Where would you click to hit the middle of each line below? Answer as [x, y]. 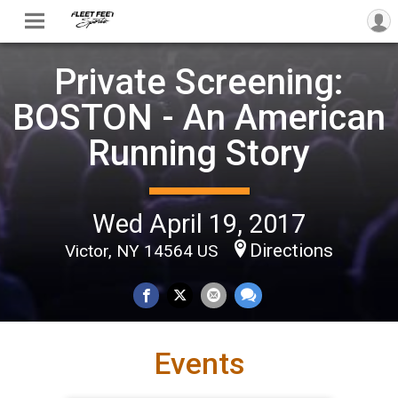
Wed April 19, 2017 [199, 223]
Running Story [199, 153]
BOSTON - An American [199, 117]
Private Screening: [199, 82]
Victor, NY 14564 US [143, 251]
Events [199, 363]
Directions [291, 250]
